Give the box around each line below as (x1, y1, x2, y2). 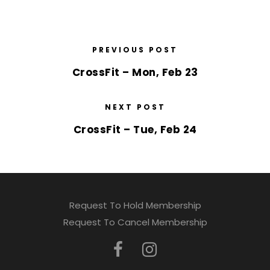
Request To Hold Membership (69, 199, 201, 212)
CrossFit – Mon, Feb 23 (72, 65, 198, 80)
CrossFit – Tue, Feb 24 (73, 122, 197, 137)
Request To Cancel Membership (63, 216, 207, 229)
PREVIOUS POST (92, 45, 178, 55)
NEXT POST (104, 102, 166, 113)
